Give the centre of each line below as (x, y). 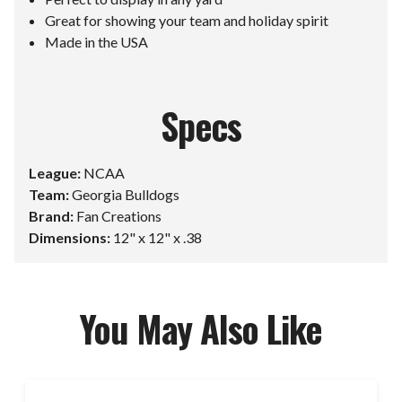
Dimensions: (70, 237)
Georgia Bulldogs (124, 194)
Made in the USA (97, 41)
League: (55, 172)
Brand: (51, 215)
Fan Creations (118, 215)
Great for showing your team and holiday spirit (187, 20)
